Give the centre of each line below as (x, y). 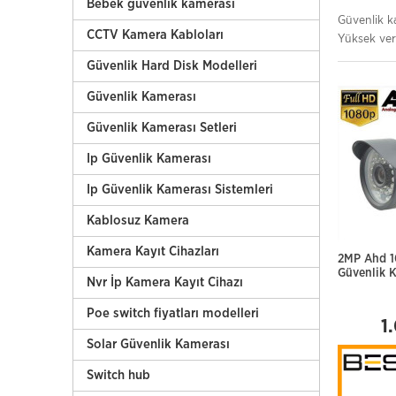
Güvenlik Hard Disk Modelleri (172, 66)
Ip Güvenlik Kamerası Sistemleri (180, 190)
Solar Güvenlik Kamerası (158, 344)
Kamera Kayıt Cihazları (153, 251)
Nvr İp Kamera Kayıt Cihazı (165, 282)
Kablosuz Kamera (138, 221)
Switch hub (118, 375)
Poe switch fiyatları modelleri (173, 313)
